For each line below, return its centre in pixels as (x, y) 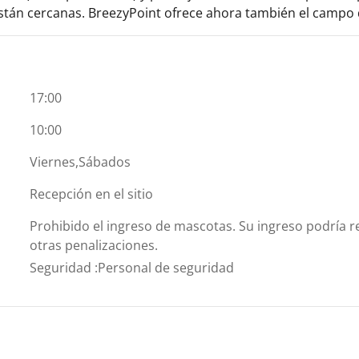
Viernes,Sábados (81, 161)
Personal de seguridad (166, 267)
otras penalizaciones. (94, 245)
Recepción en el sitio (92, 194)
